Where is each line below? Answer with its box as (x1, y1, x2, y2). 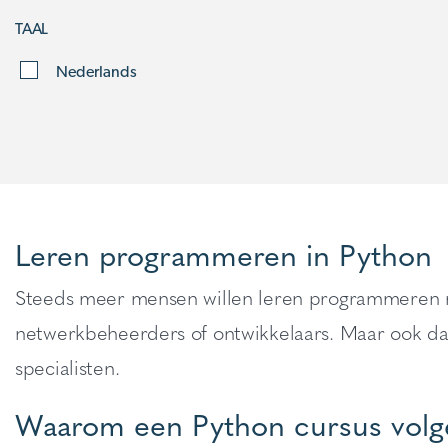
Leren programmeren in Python (15, 231, 432, 276)
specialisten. (15, 352, 120, 381)
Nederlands (56, 61, 137, 81)
